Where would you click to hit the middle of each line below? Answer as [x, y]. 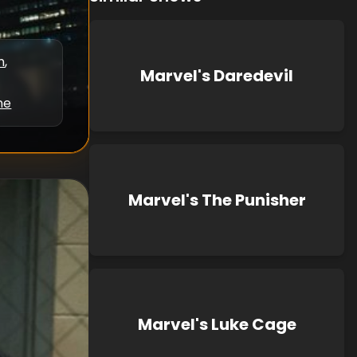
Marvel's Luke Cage [217, 324]
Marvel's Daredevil [217, 76]
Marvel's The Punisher [217, 200]
